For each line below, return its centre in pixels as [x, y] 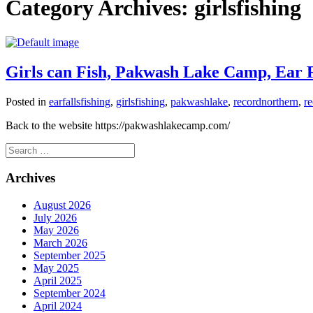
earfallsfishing [80, 101]
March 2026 [60, 243]
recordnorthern [266, 101]
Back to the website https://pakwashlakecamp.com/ [118, 125]
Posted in [26, 101]
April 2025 [58, 281]
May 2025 [56, 268]
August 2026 [62, 205]
